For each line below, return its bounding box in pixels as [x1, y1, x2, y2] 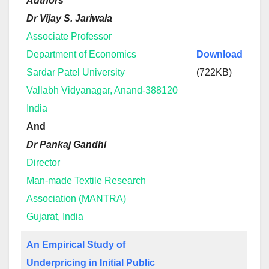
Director [26, 157, 60, 168]
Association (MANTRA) [26, 193, 126, 204]
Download [196, 49, 243, 59]
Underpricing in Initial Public [26, 258, 155, 268]
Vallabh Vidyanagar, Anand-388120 [26, 85, 178, 95]
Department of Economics [26, 49, 136, 59]
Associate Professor [26, 31, 112, 41]
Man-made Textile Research [26, 175, 146, 186]
